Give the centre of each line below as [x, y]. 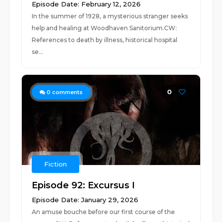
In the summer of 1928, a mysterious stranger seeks [110, 16]
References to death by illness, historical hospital [105, 40]
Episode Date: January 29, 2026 [85, 200]
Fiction [56, 164]
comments [67, 92]
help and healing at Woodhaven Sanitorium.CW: [105, 28]
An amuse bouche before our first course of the [104, 212]
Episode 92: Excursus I [83, 185]
